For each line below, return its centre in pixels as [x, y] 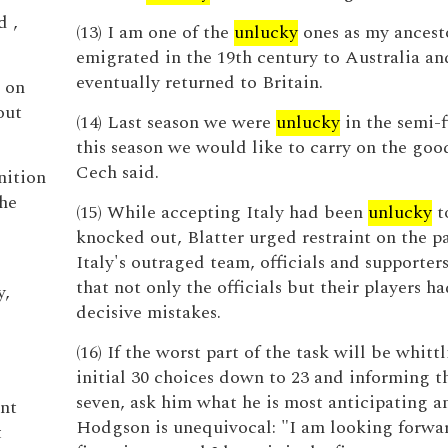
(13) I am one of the [154, 32]
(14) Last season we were [175, 122]
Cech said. [117, 172]
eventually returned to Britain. [199, 82]
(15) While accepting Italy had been [221, 212]
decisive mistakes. [148, 312]
